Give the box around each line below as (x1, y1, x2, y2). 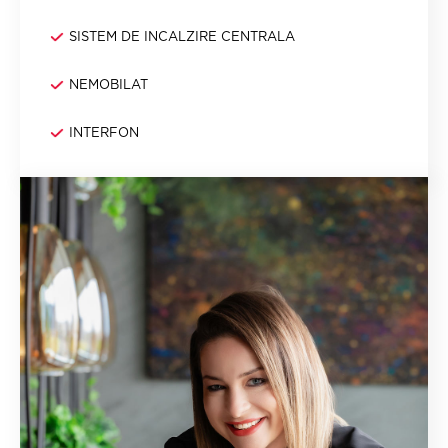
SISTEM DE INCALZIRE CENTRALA (69, 29, 295, 44)
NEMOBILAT (69, 77, 148, 92)
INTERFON (69, 125, 139, 140)
